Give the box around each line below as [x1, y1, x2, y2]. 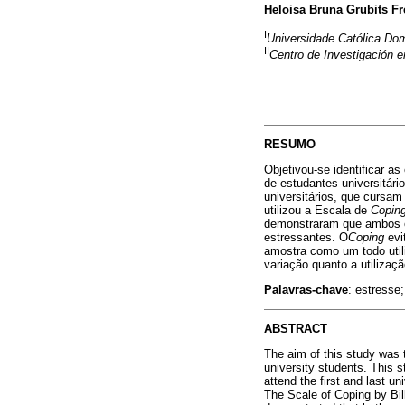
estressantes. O [264, 231, 348, 245]
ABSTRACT [264, 321, 327, 335]
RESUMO [264, 137, 316, 151]
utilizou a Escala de [264, 203, 371, 218]
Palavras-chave [264, 283, 348, 297]
